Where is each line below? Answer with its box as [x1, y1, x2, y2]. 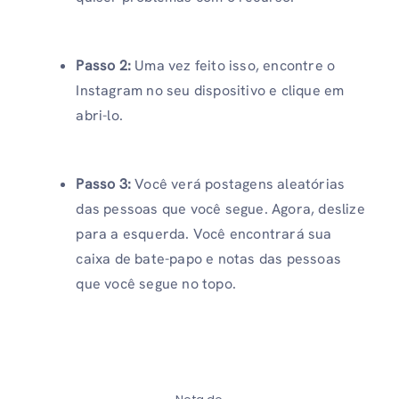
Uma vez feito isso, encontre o [134, 55, 336, 75]
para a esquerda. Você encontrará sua [76, 224, 332, 243]
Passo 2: [76, 55, 135, 75]
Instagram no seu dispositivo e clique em [76, 80, 345, 100]
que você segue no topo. [76, 273, 236, 293]
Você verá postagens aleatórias [134, 174, 346, 193]
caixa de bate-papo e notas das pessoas [76, 248, 341, 268]
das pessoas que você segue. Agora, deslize [76, 199, 365, 218]
